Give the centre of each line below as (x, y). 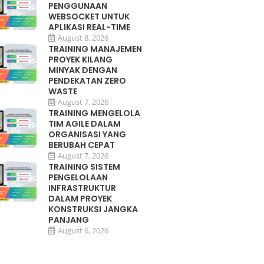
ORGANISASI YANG (88, 135)
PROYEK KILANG (81, 60)
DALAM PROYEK (80, 199)
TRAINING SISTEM (85, 167)
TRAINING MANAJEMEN (95, 49)
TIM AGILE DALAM (85, 124)
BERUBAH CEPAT (82, 145)
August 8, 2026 (83, 38)
